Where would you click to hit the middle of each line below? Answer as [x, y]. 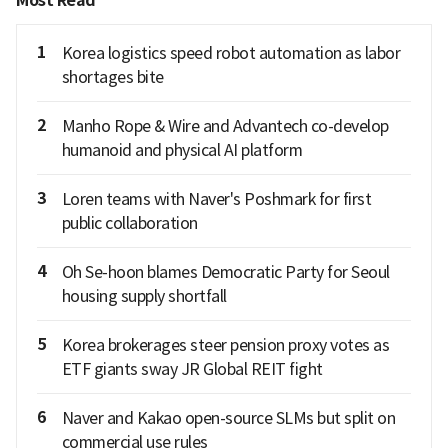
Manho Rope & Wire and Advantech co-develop [225, 126]
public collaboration [129, 223]
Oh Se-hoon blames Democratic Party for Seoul [225, 272]
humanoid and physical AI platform [181, 150]
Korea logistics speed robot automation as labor [230, 53]
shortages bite [112, 77]
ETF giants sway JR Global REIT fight [192, 369]
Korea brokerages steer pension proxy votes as [225, 345]
